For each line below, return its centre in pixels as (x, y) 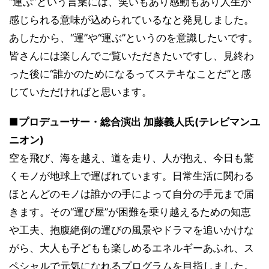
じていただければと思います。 (80, 92)
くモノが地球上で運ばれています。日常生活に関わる (131, 176)
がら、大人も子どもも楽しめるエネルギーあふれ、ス (131, 248)
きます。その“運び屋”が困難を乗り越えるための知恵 (130, 212)
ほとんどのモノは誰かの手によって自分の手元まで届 (131, 194)
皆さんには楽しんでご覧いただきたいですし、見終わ (131, 56)
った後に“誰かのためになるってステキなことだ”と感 (130, 74)
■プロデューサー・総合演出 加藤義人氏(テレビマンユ (134, 122)
